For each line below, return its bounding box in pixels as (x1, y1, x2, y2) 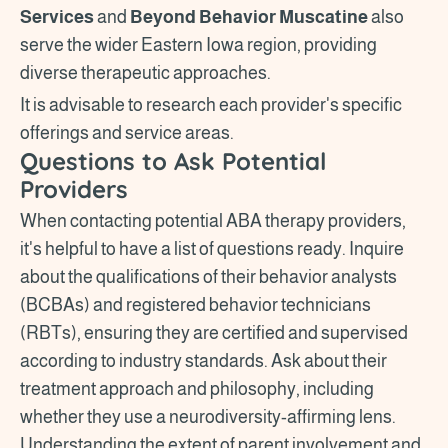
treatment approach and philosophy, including (20, 378, 374, 399)
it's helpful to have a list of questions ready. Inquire (20, 238, 404, 259)
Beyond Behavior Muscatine (130, 6, 371, 27)
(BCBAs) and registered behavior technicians (20, 294, 371, 315)
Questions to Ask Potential (20, 145, 326, 176)
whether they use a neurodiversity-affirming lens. (20, 406, 396, 427)
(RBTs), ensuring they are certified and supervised (20, 322, 408, 343)
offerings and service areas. (20, 122, 237, 143)
